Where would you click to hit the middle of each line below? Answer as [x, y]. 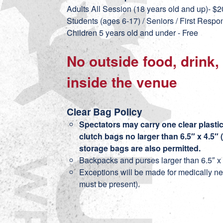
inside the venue [122, 82]
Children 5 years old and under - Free [134, 33]
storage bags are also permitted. [140, 148]
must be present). [110, 184]
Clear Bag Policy [105, 111]
